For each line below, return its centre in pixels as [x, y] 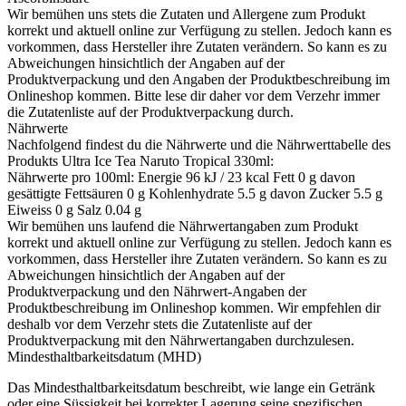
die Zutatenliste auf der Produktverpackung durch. [150, 112]
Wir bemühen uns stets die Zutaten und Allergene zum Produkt [186, 14]
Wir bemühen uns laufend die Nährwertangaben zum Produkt [183, 227]
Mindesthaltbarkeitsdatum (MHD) [104, 357]
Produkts [34, 161]
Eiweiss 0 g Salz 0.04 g [74, 210]
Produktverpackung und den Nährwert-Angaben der [157, 292]
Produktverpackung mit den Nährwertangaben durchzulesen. [181, 341]
